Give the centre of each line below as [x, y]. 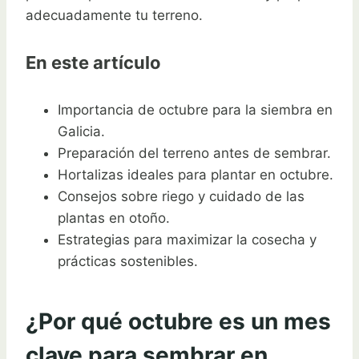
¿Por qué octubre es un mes [178, 322]
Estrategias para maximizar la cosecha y [187, 240]
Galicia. [81, 132]
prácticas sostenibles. [128, 262]
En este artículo [93, 62]
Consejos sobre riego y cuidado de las [181, 197]
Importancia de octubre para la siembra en [195, 110]
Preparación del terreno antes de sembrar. [194, 153]
